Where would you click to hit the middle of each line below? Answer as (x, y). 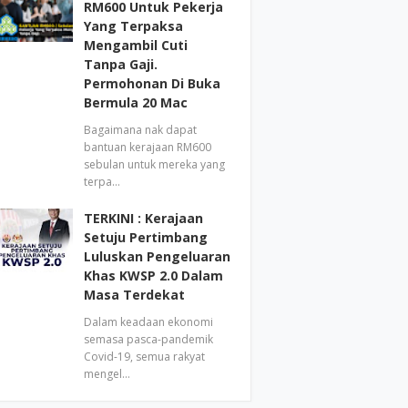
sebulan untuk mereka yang (155, 164)
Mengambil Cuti (136, 45)
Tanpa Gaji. (121, 64)
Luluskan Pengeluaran (158, 256)
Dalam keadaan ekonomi (149, 322)
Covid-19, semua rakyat (145, 357)
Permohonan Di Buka (153, 83)
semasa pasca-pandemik (149, 339)
